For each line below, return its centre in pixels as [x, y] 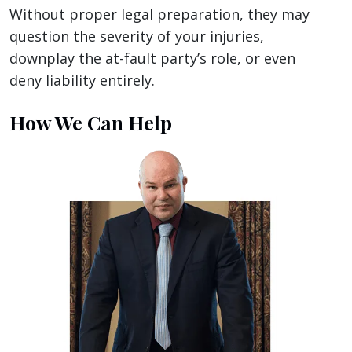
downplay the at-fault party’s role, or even [152, 59]
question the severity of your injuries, [137, 37]
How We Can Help [91, 123]
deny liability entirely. [82, 81]
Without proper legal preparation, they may [159, 15]
